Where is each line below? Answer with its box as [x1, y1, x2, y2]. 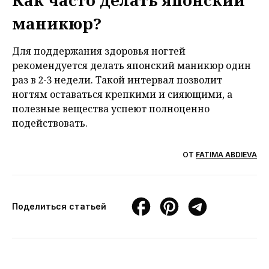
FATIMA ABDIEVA [196, 150, 257, 160]
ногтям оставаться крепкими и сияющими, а [12, 88, 232, 101]
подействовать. [12, 116, 90, 130]
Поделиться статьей [12, 201, 106, 212]
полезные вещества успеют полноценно [12, 102, 210, 116]
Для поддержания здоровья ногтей [12, 44, 186, 58]
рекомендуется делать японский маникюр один [12, 59, 251, 73]
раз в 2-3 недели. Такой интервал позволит [12, 73, 222, 87]
